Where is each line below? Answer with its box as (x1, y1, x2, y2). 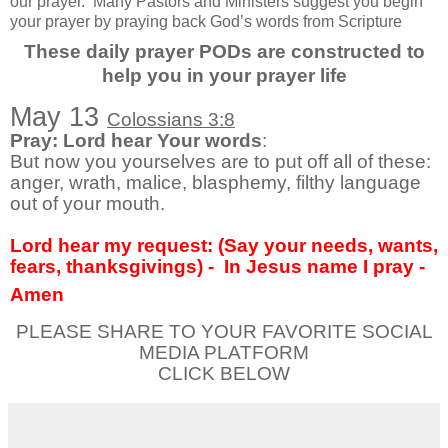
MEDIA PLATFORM (139, 342, 309, 364)
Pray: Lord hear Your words (10, 130, 262, 152)
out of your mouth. (10, 193, 165, 215)
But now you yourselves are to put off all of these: (10, 151, 431, 173)
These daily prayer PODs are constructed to (23, 40, 425, 62)
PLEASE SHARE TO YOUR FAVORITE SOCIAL (15, 321, 433, 343)
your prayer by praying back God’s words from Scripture (10, 12, 402, 30)
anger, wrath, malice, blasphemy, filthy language (10, 172, 421, 194)
